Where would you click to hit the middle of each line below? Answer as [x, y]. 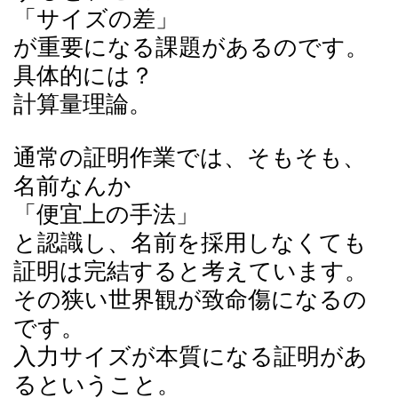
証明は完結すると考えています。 [191, 271]
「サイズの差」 [96, 19]
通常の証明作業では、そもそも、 [190, 158]
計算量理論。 [83, 104]
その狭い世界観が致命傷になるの [190, 300]
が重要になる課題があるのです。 [191, 48]
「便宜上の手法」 [106, 215]
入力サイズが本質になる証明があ [191, 357]
